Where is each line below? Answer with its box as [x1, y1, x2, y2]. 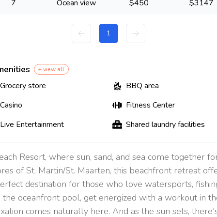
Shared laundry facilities [126, 119, 205, 130]
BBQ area [126, 80, 159, 91]
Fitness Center [126, 100, 175, 110]
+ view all [38, 65, 64, 73]
